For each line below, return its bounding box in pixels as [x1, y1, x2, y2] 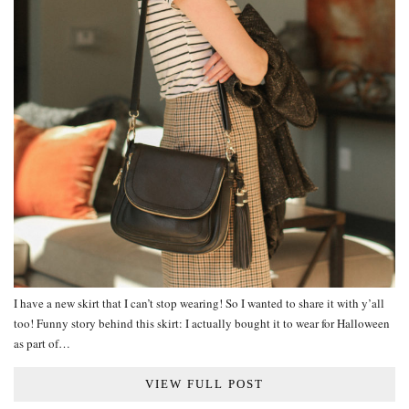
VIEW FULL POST [145, 377, 264, 392]
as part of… [14, 335, 70, 352]
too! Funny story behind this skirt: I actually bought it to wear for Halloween [14, 315, 390, 332]
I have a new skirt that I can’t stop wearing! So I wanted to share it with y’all [14, 295, 384, 312]
